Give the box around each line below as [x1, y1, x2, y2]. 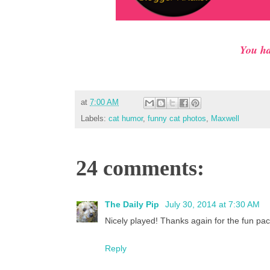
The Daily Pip [105, 199, 162, 210]
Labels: [81, 115, 108, 124]
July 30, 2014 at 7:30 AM [165, 199, 260, 210]
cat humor [108, 115, 143, 124]
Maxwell [211, 115, 239, 124]
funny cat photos [148, 115, 206, 124]
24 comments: [76, 156, 204, 181]
